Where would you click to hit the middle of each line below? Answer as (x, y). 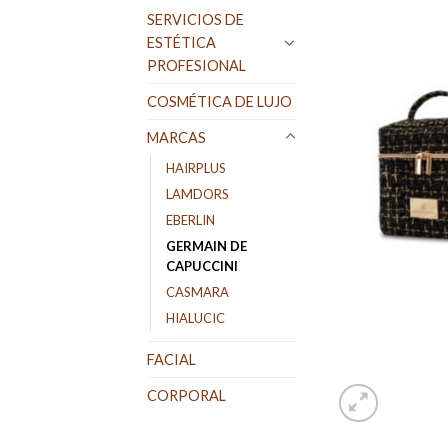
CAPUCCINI (202, 265)
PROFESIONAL (196, 65)
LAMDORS (197, 193)
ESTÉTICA (181, 42)
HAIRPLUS (196, 167)
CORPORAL (186, 395)
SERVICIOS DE (195, 19)
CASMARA (197, 291)
